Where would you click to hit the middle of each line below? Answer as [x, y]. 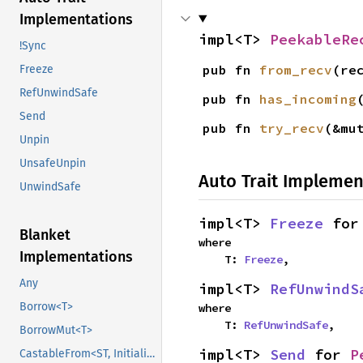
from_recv [295, 69]
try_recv [291, 128]
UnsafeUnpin [53, 164]
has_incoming [307, 98]
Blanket [45, 235]
